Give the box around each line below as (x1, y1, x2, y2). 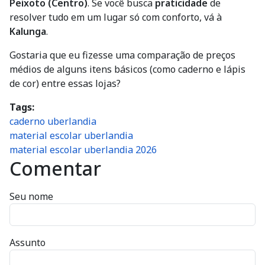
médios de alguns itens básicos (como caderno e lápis (9, 63, 245, 76)
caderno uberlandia (9, 115, 96, 128)
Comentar (9, 156, 101, 181)
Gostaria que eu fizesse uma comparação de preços (9, 49, 235, 62)
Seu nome (9, 190, 53, 203)
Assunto (9, 236, 46, 249)
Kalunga (9, 25, 46, 38)
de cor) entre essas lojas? (9, 77, 121, 90)
